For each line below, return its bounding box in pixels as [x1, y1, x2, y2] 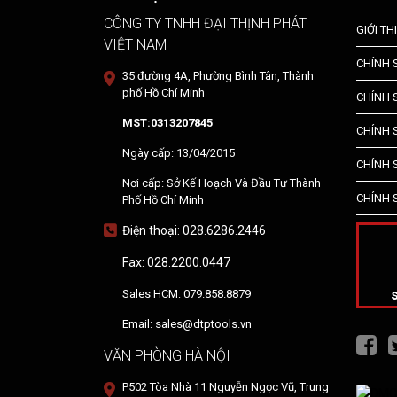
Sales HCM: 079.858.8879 [122, 287, 251, 301]
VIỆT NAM [104, 36, 167, 54]
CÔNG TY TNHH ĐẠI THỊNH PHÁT [104, 15, 307, 33]
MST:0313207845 [122, 116, 213, 130]
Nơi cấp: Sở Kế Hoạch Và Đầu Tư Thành [122, 176, 321, 191]
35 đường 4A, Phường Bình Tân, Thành [122, 69, 314, 83]
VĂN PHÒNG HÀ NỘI [104, 347, 230, 365]
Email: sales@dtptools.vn [122, 317, 252, 331]
